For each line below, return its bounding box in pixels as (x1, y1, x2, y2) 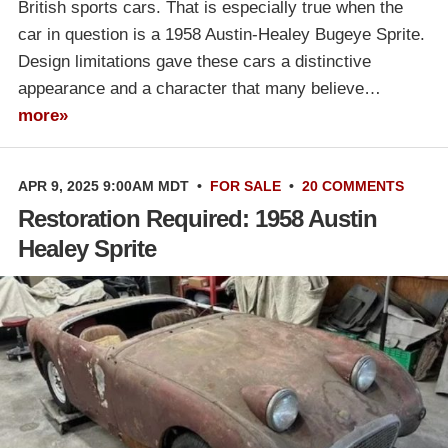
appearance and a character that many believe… (18, 78, 381, 98)
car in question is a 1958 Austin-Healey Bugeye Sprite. (18, 24, 425, 44)
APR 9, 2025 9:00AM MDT (18, 177, 189, 194)
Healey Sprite (18, 234, 156, 262)
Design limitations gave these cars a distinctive (18, 51, 371, 71)
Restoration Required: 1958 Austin (18, 204, 377, 232)
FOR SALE (210, 177, 281, 194)
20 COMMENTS (302, 177, 404, 194)
